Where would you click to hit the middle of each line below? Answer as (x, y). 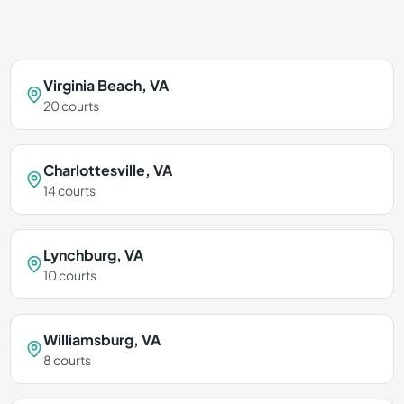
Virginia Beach (92, 85)
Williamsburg (88, 340)
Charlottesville (94, 170)
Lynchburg (79, 255)
